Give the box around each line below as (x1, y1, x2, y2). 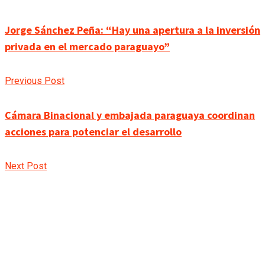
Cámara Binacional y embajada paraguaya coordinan (5, 108, 255, 122)
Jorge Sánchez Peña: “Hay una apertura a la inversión (5, 23, 260, 37)
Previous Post (5, 75, 64, 87)
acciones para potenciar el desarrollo (5, 125, 182, 139)
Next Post (5, 160, 47, 172)
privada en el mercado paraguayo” (5, 40, 170, 54)
